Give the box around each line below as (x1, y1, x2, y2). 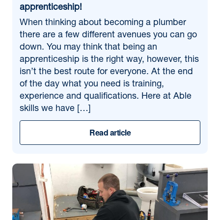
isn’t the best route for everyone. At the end (20, 68, 193, 77)
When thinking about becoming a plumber (20, 19, 186, 27)
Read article (89, 127, 131, 138)
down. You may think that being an (20, 43, 157, 52)
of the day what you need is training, (20, 80, 164, 89)
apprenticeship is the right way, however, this (20, 55, 199, 64)
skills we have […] (20, 105, 91, 113)
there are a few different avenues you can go (20, 31, 197, 40)
